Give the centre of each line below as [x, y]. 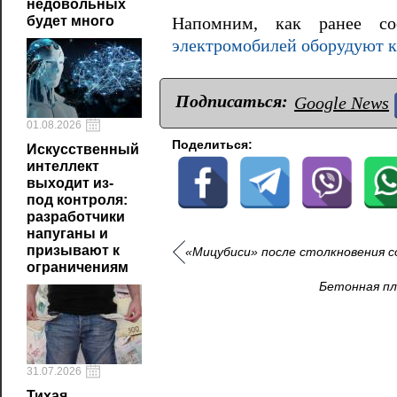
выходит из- [70, 183]
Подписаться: [232, 101]
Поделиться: [212, 144]
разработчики [76, 217]
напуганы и [67, 234]
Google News [342, 102]
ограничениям [78, 267]
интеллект [63, 166]
